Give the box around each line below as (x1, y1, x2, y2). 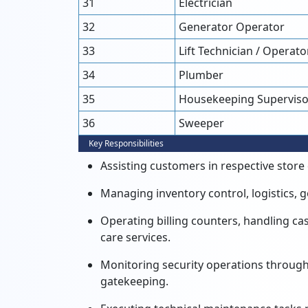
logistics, (249, 186, 297, 201)
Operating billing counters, (100, 213, 241, 228)
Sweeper (179, 115, 224, 131)
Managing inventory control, (100, 186, 249, 201)
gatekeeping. (100, 274, 168, 289)
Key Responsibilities (89, 137, 164, 149)
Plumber (179, 67, 223, 82)
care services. (100, 230, 170, 245)
